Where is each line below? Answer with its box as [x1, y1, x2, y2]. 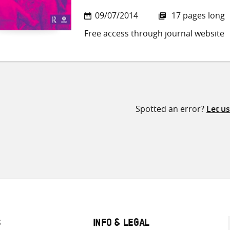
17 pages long [169, 10, 225, 22]
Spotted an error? [136, 103, 206, 115]
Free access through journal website [84, 28, 224, 40]
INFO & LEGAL [92, 221, 150, 227]
